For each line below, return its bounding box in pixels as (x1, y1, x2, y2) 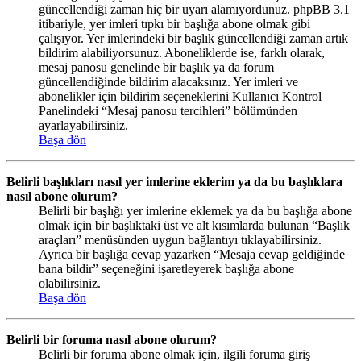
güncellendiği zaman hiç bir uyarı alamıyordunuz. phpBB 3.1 (39, 2, 350, 16)
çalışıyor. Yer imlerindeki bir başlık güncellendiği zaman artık (39, 31, 348, 45)
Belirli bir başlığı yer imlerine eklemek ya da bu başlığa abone (39, 203, 352, 218)
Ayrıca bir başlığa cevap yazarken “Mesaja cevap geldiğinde (39, 247, 345, 261)
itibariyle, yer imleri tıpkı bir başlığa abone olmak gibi (39, 16, 310, 31)
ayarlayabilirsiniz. (39, 118, 128, 132)
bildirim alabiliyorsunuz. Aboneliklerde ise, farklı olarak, (39, 45, 325, 60)
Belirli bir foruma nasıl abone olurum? (6, 332, 217, 346)
